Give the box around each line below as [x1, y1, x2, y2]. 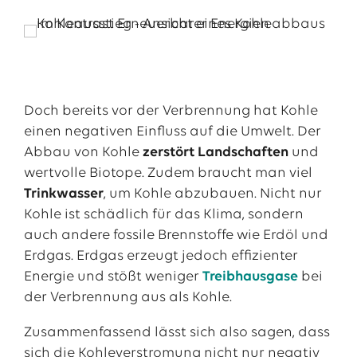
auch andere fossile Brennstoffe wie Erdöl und [23, 228, 328, 243]
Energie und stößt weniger [23, 269, 202, 284]
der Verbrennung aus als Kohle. [23, 290, 232, 305]
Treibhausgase [202, 269, 298, 284]
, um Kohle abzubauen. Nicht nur [103, 186, 322, 202]
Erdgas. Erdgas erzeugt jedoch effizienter [23, 249, 298, 264]
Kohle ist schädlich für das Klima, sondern [23, 207, 304, 222]
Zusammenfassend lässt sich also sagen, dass [23, 325, 330, 340]
